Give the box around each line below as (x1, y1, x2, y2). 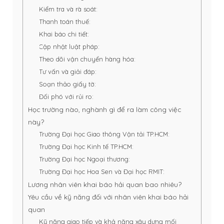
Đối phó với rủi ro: (39, 92, 94, 101)
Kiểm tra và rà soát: (39, 5, 98, 13)
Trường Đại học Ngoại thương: (39, 155, 130, 163)
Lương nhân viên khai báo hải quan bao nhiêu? (28, 180, 181, 189)
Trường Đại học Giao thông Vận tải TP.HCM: (39, 130, 170, 138)
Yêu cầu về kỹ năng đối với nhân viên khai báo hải (28, 192, 188, 201)
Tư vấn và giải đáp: (39, 67, 97, 76)
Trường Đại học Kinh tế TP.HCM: (39, 142, 134, 151)
